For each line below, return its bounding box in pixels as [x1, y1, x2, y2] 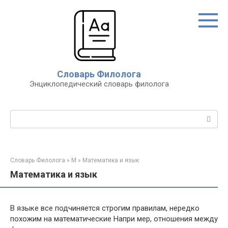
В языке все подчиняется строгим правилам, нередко [10, 204, 199, 213]
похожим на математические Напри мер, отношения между [10, 214, 218, 223]
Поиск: [10, 110, 34, 120]
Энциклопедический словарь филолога [29, 79, 169, 89]
